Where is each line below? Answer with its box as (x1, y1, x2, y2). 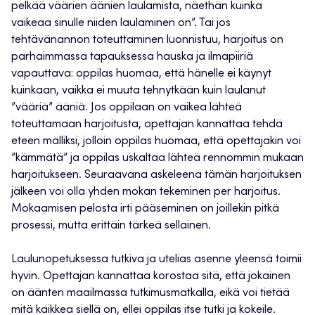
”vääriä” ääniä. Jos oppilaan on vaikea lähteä (11, 102, 242, 114)
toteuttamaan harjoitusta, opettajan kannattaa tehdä (11, 119, 283, 131)
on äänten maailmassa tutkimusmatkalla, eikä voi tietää (11, 288, 290, 300)
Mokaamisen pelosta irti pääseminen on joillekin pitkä (11, 203, 279, 215)
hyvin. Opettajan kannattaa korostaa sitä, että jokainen (11, 271, 290, 283)
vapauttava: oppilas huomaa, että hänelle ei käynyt (11, 68, 271, 80)
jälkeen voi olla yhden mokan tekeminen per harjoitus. (11, 186, 281, 198)
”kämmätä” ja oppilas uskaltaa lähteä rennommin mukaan (11, 153, 304, 165)
